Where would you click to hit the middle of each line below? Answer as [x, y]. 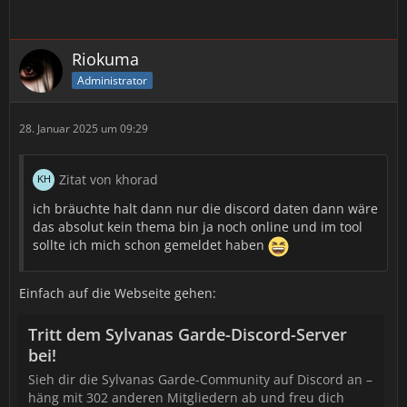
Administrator [112, 80]
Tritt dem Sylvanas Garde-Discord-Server [188, 334]
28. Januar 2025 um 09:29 [84, 129]
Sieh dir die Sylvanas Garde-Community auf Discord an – [200, 379]
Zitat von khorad [109, 179]
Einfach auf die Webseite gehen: [118, 293]
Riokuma [105, 59]
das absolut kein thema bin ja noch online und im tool [198, 227]
